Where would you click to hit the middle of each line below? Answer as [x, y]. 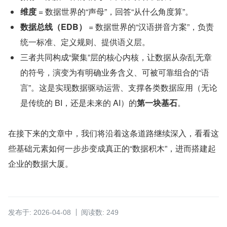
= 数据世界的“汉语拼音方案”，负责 [150, 27]
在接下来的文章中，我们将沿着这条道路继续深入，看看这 [113, 133]
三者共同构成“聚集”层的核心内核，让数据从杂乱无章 [116, 57]
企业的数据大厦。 [41, 164]
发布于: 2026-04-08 [40, 213]
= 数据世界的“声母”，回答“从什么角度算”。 [115, 12]
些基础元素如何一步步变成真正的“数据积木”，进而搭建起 [112, 148]
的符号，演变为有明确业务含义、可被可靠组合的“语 [115, 72]
